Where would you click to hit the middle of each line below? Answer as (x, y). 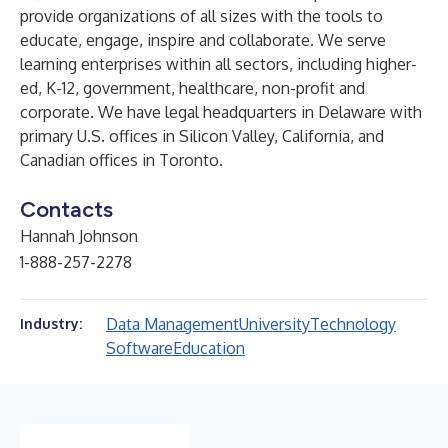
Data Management (172, 324)
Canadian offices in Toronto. (121, 160)
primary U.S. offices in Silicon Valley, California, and (202, 136)
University (274, 324)
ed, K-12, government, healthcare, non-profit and (192, 88)
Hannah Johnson (79, 236)
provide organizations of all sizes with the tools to (201, 16)
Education (209, 348)
